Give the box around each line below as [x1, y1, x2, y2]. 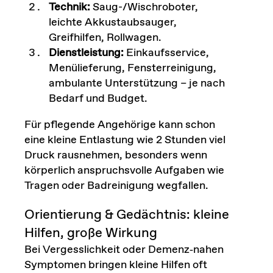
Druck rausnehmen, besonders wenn [24, 148, 207, 163]
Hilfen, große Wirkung [24, 224, 157, 243]
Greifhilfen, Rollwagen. [48, 30, 161, 46]
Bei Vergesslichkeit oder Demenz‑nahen [24, 243, 224, 258]
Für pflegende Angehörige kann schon [24, 118, 215, 133]
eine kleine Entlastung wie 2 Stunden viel [24, 133, 225, 148]
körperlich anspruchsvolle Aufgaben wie [24, 163, 224, 179]
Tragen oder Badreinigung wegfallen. [24, 179, 208, 194]
